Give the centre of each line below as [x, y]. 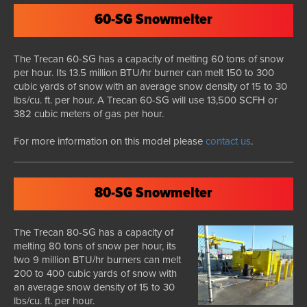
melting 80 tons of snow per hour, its [95, 246]
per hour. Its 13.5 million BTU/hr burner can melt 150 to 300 [144, 72]
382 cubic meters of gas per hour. [89, 113]
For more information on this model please [110, 141]
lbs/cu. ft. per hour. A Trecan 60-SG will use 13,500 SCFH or [146, 100]
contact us [228, 141]
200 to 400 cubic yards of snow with [95, 273]
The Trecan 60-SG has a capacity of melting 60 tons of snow [149, 59]
